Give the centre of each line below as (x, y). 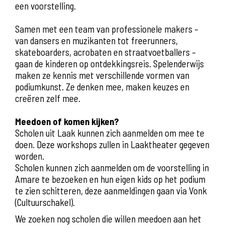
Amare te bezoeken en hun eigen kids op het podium (110, 179)
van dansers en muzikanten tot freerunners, (96, 40)
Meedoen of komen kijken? (67, 121)
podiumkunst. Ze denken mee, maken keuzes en (102, 87)
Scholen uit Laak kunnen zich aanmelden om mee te (110, 133)
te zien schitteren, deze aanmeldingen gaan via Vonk (111, 191)
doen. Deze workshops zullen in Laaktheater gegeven (112, 144)
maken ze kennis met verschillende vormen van (102, 75)
